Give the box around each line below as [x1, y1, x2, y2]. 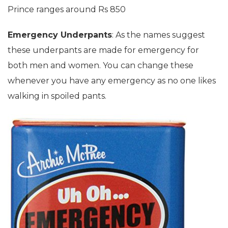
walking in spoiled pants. [8, 91, 106, 101]
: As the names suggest [112, 30, 205, 40]
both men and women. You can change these [8, 60, 193, 70]
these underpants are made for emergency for [8, 45, 199, 55]
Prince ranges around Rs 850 [8, 4, 126, 14]
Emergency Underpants [8, 30, 112, 40]
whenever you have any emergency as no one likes [8, 75, 216, 85]
